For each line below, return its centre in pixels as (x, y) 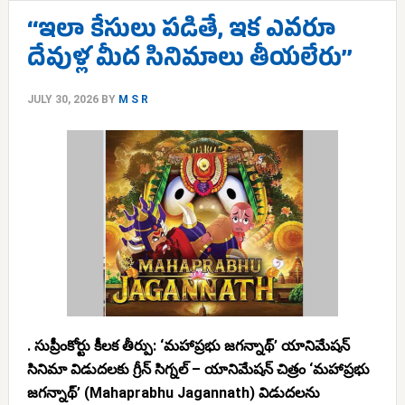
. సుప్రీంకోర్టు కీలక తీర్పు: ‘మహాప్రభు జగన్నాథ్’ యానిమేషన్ (188, 346)
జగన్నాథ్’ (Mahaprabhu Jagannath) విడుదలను (173, 393)
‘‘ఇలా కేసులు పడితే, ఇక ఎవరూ (181, 33)
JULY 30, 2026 (62, 99)
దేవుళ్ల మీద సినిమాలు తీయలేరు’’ (189, 62)
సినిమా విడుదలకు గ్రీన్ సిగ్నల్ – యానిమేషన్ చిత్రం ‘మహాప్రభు (198, 369)
